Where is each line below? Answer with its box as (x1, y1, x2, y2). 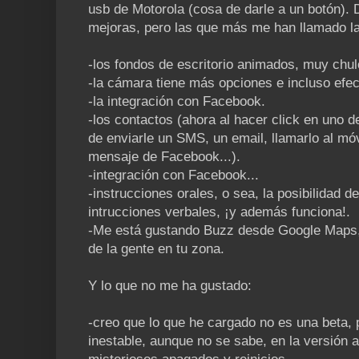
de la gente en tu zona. (88, 241, 224, 257)
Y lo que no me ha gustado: (88, 278, 252, 294)
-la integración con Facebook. (88, 94, 265, 110)
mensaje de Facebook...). (88, 149, 240, 165)
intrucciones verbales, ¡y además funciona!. (88, 204, 350, 220)
